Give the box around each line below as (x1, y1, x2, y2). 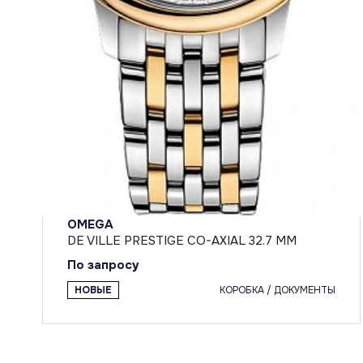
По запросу (67, 256, 139, 273)
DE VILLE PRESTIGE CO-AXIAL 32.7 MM (67, 232, 297, 249)
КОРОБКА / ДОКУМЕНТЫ (220, 283, 336, 297)
